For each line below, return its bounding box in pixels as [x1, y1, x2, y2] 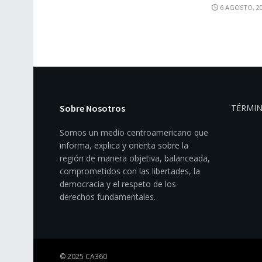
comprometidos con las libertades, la [60, 166, 200, 177]
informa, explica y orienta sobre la [60, 140, 188, 151]
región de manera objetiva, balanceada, [60, 153, 210, 164]
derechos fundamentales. [60, 191, 156, 203]
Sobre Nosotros [60, 102, 125, 115]
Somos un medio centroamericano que [60, 127, 208, 139]
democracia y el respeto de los [60, 178, 176, 190]
